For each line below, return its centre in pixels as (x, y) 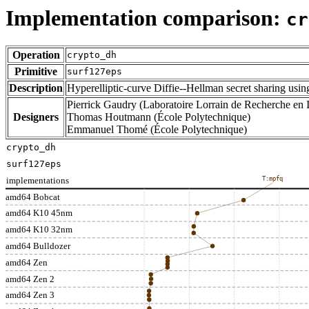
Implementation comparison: (146, 18)
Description (36, 88)
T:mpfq (272, 179)
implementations (38, 181)
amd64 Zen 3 (30, 295)
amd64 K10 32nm (39, 230)
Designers (36, 117)
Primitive (36, 72)
